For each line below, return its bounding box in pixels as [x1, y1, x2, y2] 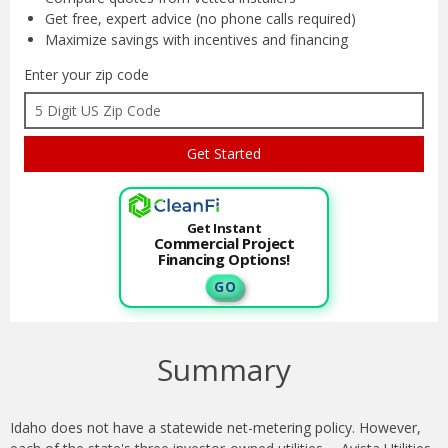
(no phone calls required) [196, 9, 356, 29]
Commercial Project [153, 233, 295, 254]
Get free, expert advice [45, 9, 196, 29]
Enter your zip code [24, 65, 149, 85]
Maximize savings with [45, 30, 194, 50]
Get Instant [186, 219, 262, 238]
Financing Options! [158, 249, 290, 270]
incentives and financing [194, 30, 348, 50]
